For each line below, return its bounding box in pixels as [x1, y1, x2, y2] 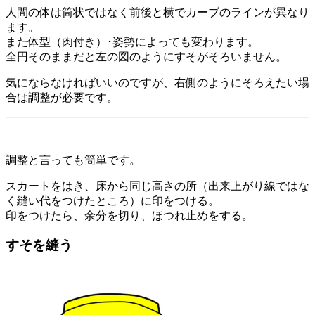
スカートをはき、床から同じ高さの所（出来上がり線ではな [6, 179, 309, 192]
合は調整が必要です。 [6, 91, 118, 103]
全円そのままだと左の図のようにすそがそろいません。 [6, 50, 287, 63]
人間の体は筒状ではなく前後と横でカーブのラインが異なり [6, 6, 309, 18]
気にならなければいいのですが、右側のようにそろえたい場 [6, 76, 309, 89]
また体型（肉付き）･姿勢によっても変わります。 [6, 35, 259, 48]
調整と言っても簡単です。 [6, 153, 141, 166]
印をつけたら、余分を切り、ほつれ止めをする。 [6, 209, 253, 221]
